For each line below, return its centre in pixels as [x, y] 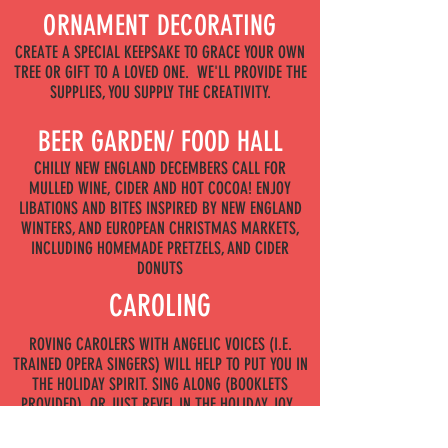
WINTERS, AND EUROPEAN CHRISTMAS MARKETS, [160, 228]
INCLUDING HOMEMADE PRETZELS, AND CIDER [160, 248]
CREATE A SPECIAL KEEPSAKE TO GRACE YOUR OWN [160, 52]
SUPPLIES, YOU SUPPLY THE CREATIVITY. [160, 92]
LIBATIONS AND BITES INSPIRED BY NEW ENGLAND [160, 208]
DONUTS [160, 268]
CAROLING [160, 306]
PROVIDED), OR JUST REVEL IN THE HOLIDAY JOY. [160, 404]
